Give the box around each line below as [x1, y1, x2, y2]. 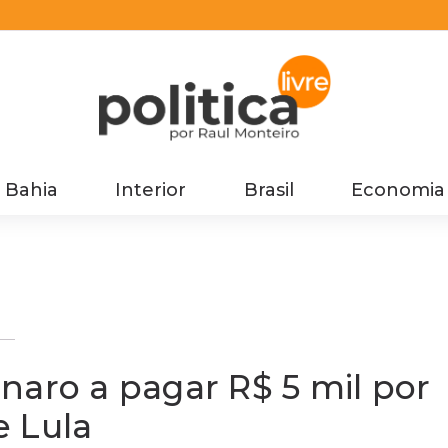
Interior [115, 178, 187, 201]
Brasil [243, 178, 294, 201]
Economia [350, 178, 445, 201]
